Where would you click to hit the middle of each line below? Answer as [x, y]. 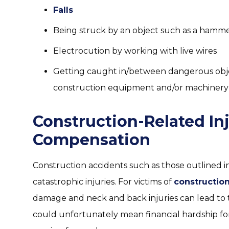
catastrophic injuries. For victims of [103, 182]
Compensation [91, 140]
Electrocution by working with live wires [135, 51]
